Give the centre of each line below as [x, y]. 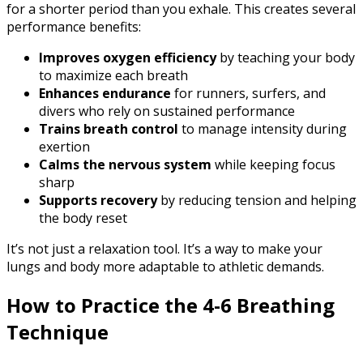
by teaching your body [286, 58]
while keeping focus [273, 165]
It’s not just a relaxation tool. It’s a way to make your [164, 249]
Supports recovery [98, 201]
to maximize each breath [113, 76]
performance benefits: [74, 27]
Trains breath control [109, 129]
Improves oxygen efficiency [128, 58]
